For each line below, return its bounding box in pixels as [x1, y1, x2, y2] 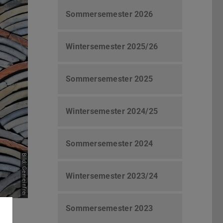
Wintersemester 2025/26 [66, 42, 158, 52]
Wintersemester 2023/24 [66, 171, 158, 181]
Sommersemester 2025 [66, 74, 153, 84]
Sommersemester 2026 [66, 9, 153, 19]
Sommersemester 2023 [66, 204, 153, 214]
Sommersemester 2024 [66, 139, 153, 149]
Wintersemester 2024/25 [66, 107, 158, 116]
